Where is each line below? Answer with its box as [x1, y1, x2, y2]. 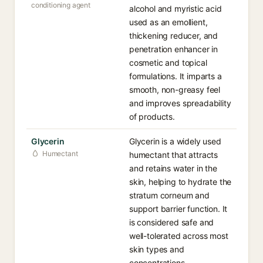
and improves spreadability [129, 98, 231, 108]
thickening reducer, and [129, 31, 218, 41]
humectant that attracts [129, 150, 218, 160]
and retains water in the [129, 163, 217, 173]
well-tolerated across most [129, 231, 228, 241]
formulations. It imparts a [129, 71, 222, 81]
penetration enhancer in [129, 44, 218, 54]
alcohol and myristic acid [129, 4, 222, 14]
